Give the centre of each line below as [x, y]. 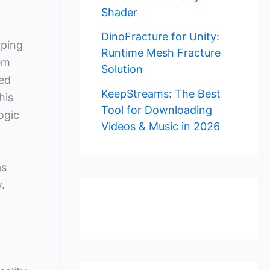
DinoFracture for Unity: [160, 37]
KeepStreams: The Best [161, 93]
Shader [119, 12]
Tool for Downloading [157, 110]
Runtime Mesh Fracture [161, 53]
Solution [122, 69]
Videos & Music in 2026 [161, 126]
